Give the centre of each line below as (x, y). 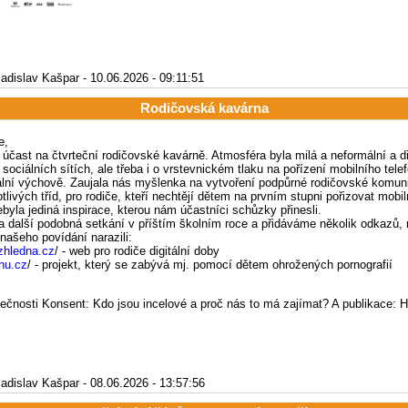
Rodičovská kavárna (204, 108)
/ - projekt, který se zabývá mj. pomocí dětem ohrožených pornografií (210, 264)
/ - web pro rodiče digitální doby (137, 250)
